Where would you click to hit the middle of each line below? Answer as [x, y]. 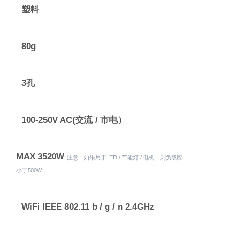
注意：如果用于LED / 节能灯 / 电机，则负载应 [124, 157]
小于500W [29, 170]
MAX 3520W [41, 157]
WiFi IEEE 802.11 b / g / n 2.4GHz [88, 207]
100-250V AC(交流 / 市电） [74, 120]
